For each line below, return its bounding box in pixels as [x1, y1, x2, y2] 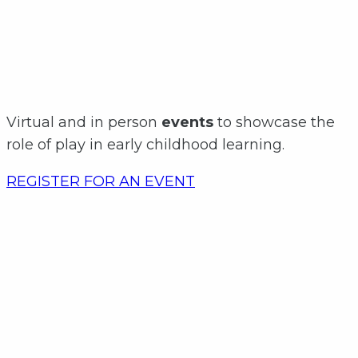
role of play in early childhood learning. [6, 136, 288, 154]
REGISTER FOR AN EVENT [6, 173, 195, 191]
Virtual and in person [6, 113, 161, 132]
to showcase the [213, 113, 335, 132]
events [161, 113, 213, 132]
